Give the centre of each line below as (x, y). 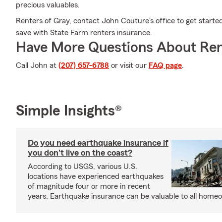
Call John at (37, 65)
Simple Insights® (69, 111)
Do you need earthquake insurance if (98, 143)
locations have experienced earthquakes (96, 176)
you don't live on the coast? (80, 153)
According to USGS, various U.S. (83, 166)
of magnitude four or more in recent (89, 186)
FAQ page (165, 65)
